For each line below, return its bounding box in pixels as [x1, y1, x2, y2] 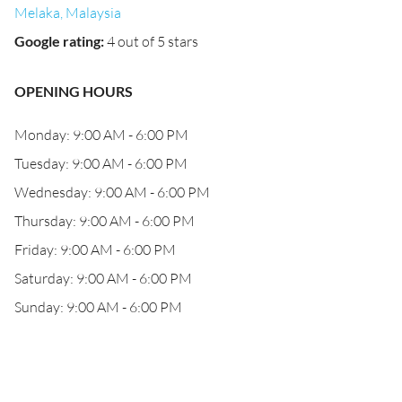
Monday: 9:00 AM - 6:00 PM [14, 126, 188, 144]
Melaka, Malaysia [14, 4, 121, 22]
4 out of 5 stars [107, 32, 198, 50]
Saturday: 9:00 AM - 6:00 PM [14, 269, 192, 287]
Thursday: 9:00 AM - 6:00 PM [14, 212, 195, 230]
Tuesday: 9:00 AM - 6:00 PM [14, 154, 188, 172]
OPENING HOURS [14, 83, 133, 100]
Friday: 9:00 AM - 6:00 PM [14, 240, 176, 258]
